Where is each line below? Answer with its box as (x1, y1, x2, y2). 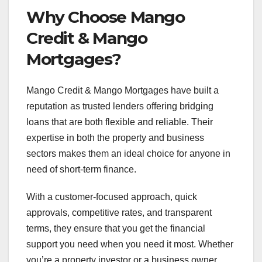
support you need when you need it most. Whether (26, 239, 233, 250)
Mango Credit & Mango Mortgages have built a (26, 85, 219, 96)
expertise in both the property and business (26, 133, 204, 143)
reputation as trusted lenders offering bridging (26, 101, 213, 112)
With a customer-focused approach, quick (26, 192, 197, 202)
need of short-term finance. (26, 164, 136, 175)
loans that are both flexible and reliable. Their (26, 117, 213, 127)
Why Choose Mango (26, 6, 185, 27)
